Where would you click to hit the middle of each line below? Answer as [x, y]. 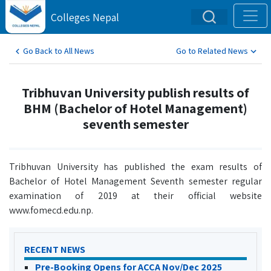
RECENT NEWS [55, 250]
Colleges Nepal [85, 17]
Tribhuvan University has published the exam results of [135, 167]
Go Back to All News [59, 51]
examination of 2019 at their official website [135, 196]
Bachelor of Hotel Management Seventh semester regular [135, 181]
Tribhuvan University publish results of [135, 92]
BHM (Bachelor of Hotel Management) [135, 108]
